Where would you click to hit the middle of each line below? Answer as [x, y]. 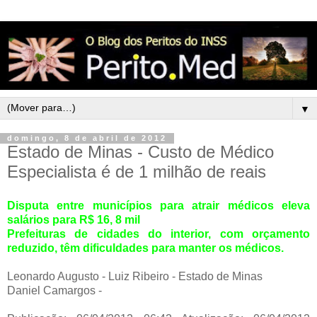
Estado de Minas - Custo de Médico [140, 152]
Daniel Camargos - [54, 291]
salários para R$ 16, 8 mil [74, 220]
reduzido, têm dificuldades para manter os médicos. [145, 248]
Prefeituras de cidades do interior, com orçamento [158, 234]
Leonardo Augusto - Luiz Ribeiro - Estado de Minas [135, 277]
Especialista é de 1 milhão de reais [137, 172]
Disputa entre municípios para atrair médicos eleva [158, 206]
